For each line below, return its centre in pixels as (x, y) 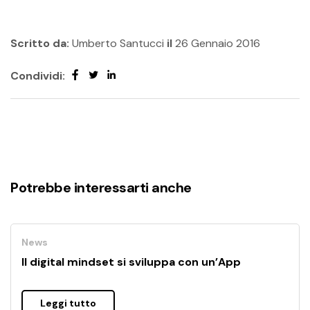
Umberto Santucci (118, 44)
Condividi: (38, 75)
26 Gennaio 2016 (218, 44)
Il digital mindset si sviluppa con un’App (131, 262)
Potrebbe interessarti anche (101, 188)
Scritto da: (40, 44)
